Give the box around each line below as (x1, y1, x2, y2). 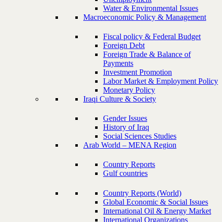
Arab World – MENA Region (83, 141, 176, 150)
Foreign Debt (103, 41, 145, 50)
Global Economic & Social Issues (103, 197, 208, 206)
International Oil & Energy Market (103, 206, 211, 215)
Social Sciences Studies (103, 132, 176, 141)
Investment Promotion (103, 67, 172, 76)
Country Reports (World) (103, 188, 181, 197)
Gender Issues (103, 114, 147, 123)
